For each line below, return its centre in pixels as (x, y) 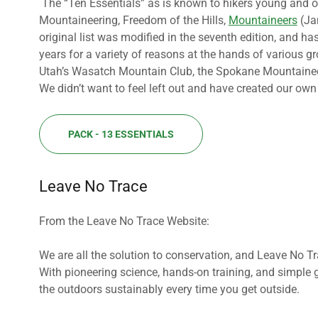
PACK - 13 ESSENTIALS (121, 134)
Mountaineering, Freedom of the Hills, (133, 20)
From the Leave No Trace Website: (124, 221)
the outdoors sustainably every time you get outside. (169, 289)
